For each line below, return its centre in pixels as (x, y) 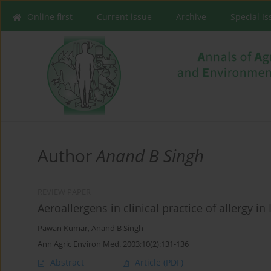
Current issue (124, 17)
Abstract (67, 263)
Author (67, 156)
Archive (191, 17)
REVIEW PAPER (64, 192)
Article (149, 263)
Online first (50, 17)
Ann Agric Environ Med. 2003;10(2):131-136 (113, 244)
